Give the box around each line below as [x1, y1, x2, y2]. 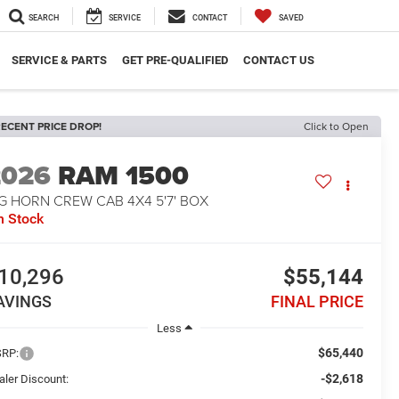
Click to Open [304, 118, 369, 134]
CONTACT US [242, 53, 314, 68]
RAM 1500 [58, 156, 190, 196]
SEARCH [28, 13, 59, 23]
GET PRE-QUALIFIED [121, 53, 228, 68]
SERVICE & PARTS [11, 53, 107, 68]
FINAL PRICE [270, 292, 363, 312]
